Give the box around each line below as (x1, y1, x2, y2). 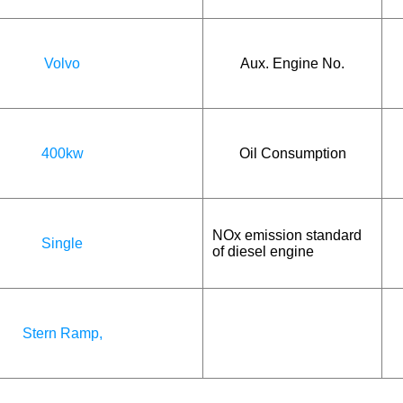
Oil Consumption (238, 145, 346, 161)
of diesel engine (212, 243, 314, 259)
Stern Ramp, (22, 325, 103, 341)
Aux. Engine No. (240, 55, 345, 71)
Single (41, 235, 83, 251)
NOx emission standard (212, 227, 362, 243)
